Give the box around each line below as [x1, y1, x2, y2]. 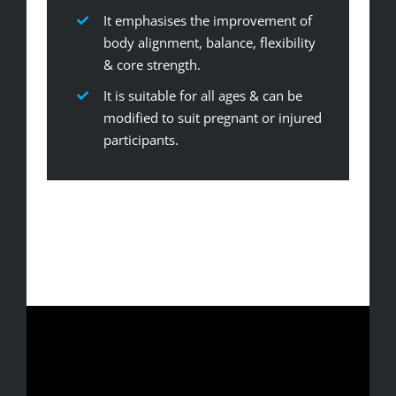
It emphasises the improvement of [103, 11, 312, 29]
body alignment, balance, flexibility [103, 33, 316, 51]
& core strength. [103, 55, 201, 73]
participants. [103, 131, 179, 149]
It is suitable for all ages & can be [103, 87, 302, 105]
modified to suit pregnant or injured [103, 109, 322, 127]
